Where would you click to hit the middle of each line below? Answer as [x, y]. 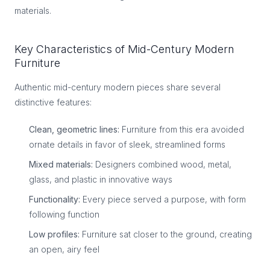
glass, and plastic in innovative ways [101, 179]
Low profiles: [54, 234]
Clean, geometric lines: [74, 129]
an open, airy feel [64, 249]
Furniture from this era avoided [182, 129]
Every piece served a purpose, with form [163, 199]
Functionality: [55, 199]
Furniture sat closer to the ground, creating [166, 234]
